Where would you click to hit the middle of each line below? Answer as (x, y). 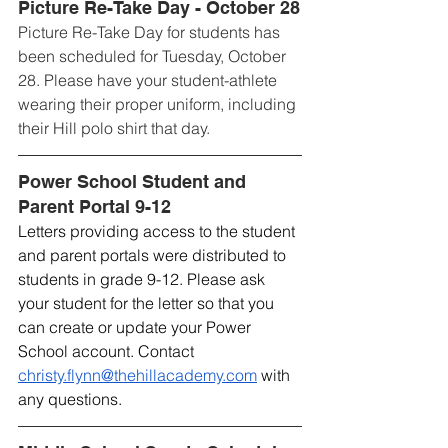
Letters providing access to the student (158, 231)
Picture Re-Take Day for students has (151, 32)
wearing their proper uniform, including (159, 104)
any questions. (70, 399)
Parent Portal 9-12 (94, 207)
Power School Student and (134, 182)
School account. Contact (108, 351)
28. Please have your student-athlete (149, 80)
